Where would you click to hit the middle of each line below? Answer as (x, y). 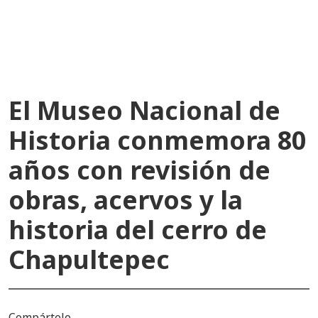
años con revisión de (139, 170)
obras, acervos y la (126, 199)
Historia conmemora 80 (157, 140)
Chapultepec (89, 259)
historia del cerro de (138, 229)
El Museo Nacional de (144, 110)
